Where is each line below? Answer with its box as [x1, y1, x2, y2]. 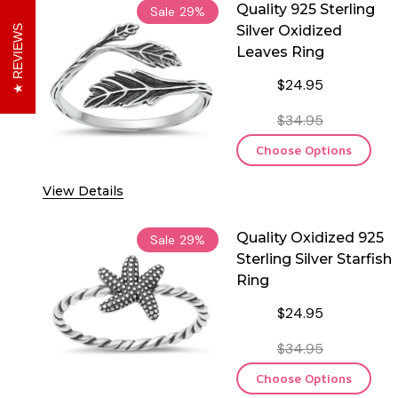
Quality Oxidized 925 [236, 228, 384, 246]
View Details [43, 182, 123, 199]
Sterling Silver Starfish [236, 250, 392, 267]
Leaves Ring [236, 43, 324, 60]
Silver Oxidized [236, 21, 342, 39]
